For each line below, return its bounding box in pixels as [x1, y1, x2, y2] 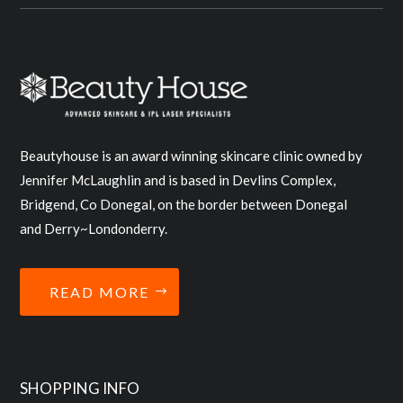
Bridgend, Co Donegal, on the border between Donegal [20, 196, 348, 213]
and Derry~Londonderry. [20, 220, 168, 237]
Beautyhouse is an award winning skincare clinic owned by [20, 148, 363, 165]
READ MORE [49, 283, 150, 301]
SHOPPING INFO [20, 379, 140, 399]
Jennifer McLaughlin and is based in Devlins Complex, [20, 172, 336, 189]
